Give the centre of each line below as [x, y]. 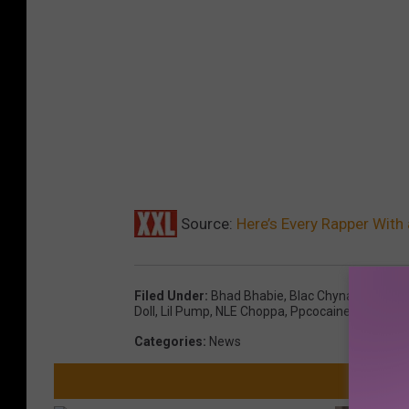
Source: [207, 223]
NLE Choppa [250, 311]
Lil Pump [185, 311]
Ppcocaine [320, 311]
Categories [168, 341]
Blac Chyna [321, 295]
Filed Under [169, 295]
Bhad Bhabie [247, 295]
